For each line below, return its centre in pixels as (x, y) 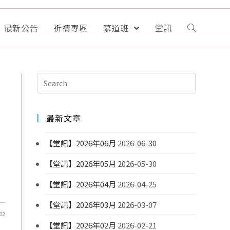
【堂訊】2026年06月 (81, 143)
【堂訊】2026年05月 (81, 164)
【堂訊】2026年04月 (81, 184)
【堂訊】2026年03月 (81, 205)
